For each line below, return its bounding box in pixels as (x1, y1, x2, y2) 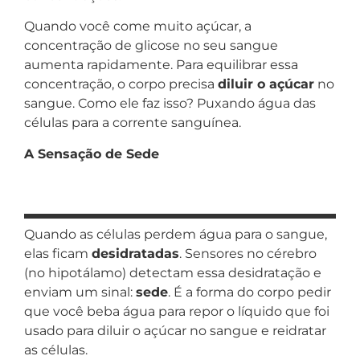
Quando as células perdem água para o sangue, (24, 227, 327, 243)
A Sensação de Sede (24, 145, 159, 162)
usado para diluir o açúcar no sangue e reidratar (24, 323, 326, 339)
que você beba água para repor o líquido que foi (24, 304, 329, 320)
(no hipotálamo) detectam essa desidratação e (24, 265, 321, 281)
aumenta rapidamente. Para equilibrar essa (24, 57, 298, 73)
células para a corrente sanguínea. (24, 115, 241, 131)
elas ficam (24, 246, 92, 262)
